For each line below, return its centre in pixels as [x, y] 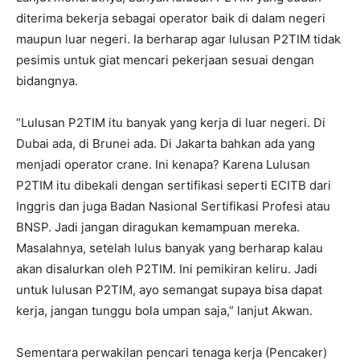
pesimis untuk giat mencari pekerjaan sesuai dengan [165, 59]
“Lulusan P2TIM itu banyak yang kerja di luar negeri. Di [171, 122]
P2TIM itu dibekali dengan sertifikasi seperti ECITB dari [174, 185]
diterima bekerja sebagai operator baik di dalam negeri [171, 18]
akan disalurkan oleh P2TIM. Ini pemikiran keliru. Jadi [167, 268]
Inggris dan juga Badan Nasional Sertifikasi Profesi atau [173, 206]
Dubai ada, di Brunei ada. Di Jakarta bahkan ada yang [166, 143]
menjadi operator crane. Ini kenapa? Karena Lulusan [163, 164]
